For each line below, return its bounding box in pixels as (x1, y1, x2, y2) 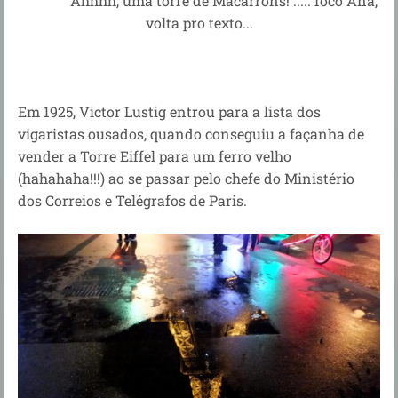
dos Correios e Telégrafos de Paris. (18, 190, 247, 210)
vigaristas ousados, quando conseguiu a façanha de (18, 123, 364, 143)
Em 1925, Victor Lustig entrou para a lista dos (18, 101, 321, 121)
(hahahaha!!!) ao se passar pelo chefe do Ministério (18, 168, 354, 187)
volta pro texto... (145, 12, 253, 32)
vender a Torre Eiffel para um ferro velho (18, 146, 291, 165)
